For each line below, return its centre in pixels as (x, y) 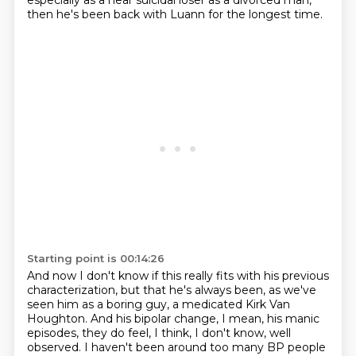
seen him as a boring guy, (99, 304)
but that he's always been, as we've (218, 290)
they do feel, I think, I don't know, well (186, 333)
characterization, (74, 290)
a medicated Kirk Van (231, 304)
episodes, (54, 333)
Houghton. (58, 319)
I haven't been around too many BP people (205, 347)
